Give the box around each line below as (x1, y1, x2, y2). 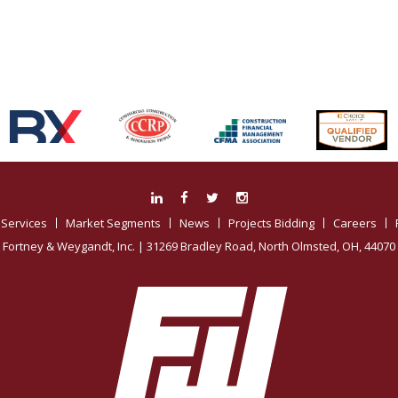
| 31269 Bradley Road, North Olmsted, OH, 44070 (135, 237, 395, 254)
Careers (333, 214, 377, 231)
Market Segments (66, 214, 161, 231)
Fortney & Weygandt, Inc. (3, 237, 135, 254)
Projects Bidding (228, 214, 314, 231)
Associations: (145, 63, 253, 86)
